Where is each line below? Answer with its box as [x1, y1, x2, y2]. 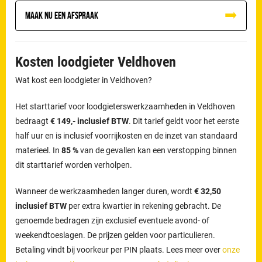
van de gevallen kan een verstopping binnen [80, 145, 237, 155]
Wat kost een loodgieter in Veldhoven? [15, 75, 154, 85]
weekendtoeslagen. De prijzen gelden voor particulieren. [15, 230, 216, 240]
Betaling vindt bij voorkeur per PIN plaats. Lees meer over [15, 244, 223, 254]
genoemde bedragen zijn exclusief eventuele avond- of [15, 215, 210, 225]
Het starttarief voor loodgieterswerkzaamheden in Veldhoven [15, 101, 236, 111]
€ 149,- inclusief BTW [50, 116, 129, 126]
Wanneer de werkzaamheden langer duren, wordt [15, 186, 195, 196]
